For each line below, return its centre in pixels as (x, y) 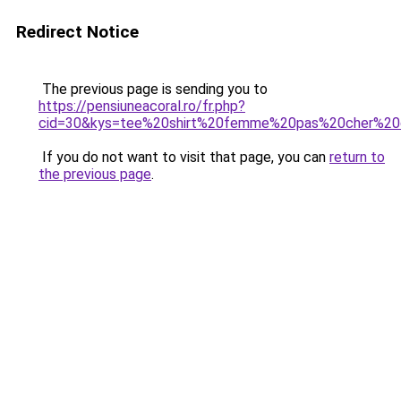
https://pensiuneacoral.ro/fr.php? (142, 106)
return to (357, 157)
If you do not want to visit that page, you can (184, 157)
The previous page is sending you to (153, 89)
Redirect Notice (77, 32)
